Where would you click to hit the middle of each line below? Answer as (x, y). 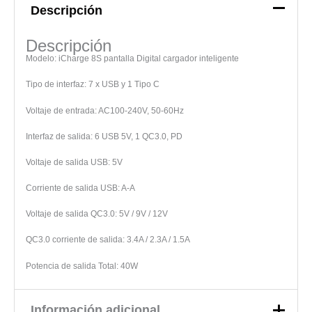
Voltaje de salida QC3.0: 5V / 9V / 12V (96, 214)
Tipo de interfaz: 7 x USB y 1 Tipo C (92, 85)
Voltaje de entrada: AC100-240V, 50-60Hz (104, 110)
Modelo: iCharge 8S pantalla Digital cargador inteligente (132, 59)
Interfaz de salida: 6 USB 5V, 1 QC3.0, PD (104, 136)
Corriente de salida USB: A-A (80, 188)
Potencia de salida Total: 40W (81, 266)
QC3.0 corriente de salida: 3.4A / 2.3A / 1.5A (108, 240)
